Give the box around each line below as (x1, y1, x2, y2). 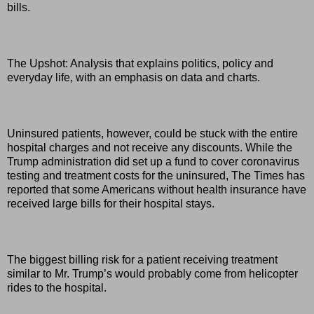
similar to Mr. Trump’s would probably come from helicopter (7, 267, 298, 280)
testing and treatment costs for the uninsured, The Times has (7, 169, 305, 182)
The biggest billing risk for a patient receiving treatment (7, 253, 278, 266)
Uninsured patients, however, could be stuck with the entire (7, 127, 298, 139)
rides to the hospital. (7, 281, 107, 294)
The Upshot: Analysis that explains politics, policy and (7, 57, 273, 69)
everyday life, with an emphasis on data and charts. (7, 71, 260, 83)
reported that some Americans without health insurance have (7, 183, 306, 196)
